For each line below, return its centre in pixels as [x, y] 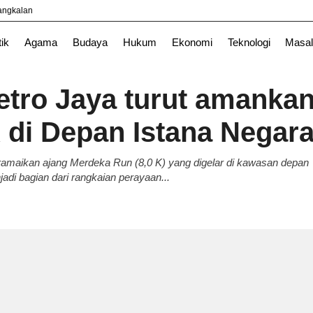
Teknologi [249, 43]
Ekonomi [192, 43]
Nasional [31, 21]
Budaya [90, 43]
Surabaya [136, 21]
